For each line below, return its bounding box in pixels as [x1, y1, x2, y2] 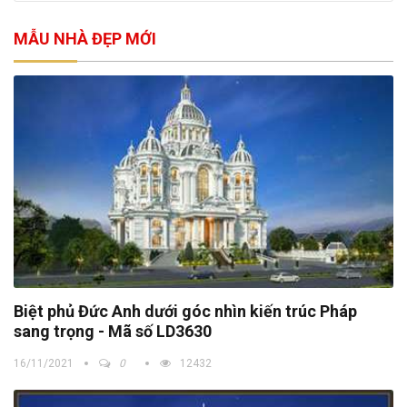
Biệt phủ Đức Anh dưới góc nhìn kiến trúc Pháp [14, 301, 357, 321]
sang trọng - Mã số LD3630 [14, 321, 212, 341]
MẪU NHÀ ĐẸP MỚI [14, 28, 156, 48]
